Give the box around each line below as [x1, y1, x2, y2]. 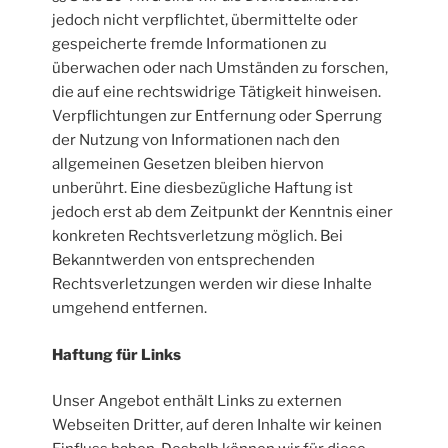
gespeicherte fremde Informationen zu [52, 35, 328, 54]
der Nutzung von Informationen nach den [52, 131, 341, 150]
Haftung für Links [52, 345, 182, 364]
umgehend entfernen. [52, 299, 208, 318]
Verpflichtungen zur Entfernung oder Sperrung [52, 107, 383, 126]
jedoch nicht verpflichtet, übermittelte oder [52, 11, 359, 30]
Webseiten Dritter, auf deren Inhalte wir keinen [52, 416, 383, 435]
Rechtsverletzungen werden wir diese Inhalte [52, 275, 373, 294]
